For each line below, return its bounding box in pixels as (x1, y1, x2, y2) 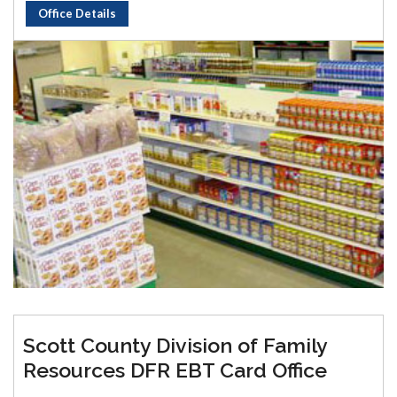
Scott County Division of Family (23, 332, 327, 357)
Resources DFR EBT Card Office (23, 357, 327, 382)
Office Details (38, 5, 116, 20)
